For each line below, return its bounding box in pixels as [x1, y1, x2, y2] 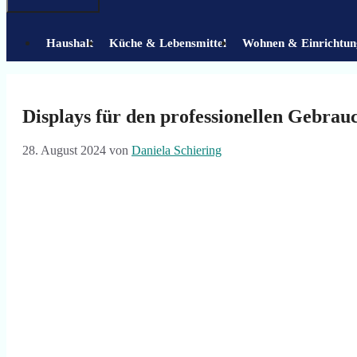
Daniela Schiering [131, 143, 222, 157]
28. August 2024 [22, 143, 106, 157]
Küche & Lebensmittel [109, 37, 226, 49]
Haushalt [46, 37, 93, 49]
